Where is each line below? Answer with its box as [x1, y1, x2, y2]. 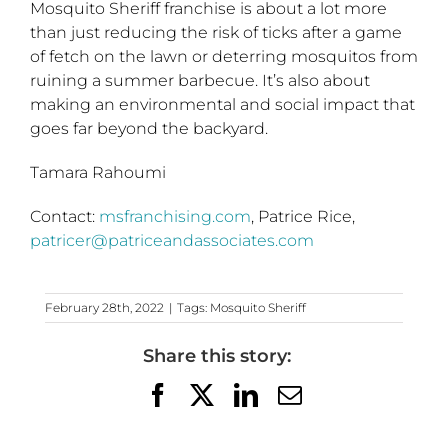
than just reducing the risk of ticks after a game [30, 23, 402, 43]
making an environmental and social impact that [30, 95, 415, 115]
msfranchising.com [99, 207, 251, 227]
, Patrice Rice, [251, 207, 355, 227]
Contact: [30, 207, 99, 227]
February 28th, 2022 [44, 300, 164, 316]
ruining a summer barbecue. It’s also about [30, 71, 370, 91]
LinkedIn [257, 382, 346, 407]
